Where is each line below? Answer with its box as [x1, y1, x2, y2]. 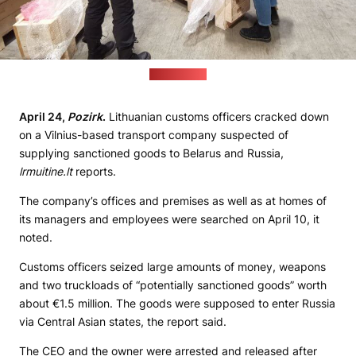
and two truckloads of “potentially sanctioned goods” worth [19, 278, 327, 292]
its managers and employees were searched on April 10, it [19, 212, 319, 226]
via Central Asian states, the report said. [19, 315, 226, 329]
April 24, [19, 110, 68, 124]
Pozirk [68, 110, 103, 124]
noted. [19, 230, 52, 245]
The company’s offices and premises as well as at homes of [19, 194, 327, 208]
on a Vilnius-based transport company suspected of [19, 128, 288, 142]
